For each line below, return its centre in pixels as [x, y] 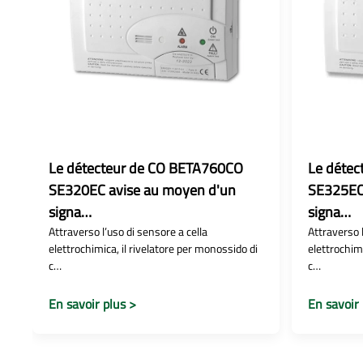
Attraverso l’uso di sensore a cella [128, 231]
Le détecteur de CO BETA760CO [146, 168]
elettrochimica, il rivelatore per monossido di [153, 248]
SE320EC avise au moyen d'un [142, 190]
